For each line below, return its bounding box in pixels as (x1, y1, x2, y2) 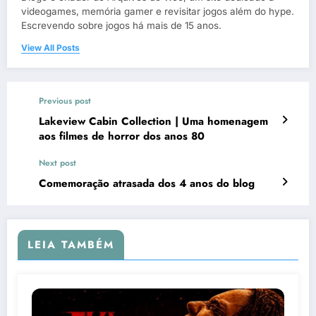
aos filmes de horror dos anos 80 (39, 128, 205, 145)
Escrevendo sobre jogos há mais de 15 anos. (21, 20, 221, 32)
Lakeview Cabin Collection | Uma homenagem (39, 114, 268, 130)
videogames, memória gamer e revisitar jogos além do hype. (21, 6, 294, 18)
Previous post (39, 95, 91, 108)
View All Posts (21, 42, 80, 54)
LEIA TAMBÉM (28, 237, 114, 253)
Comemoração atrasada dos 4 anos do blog (39, 176, 255, 192)
